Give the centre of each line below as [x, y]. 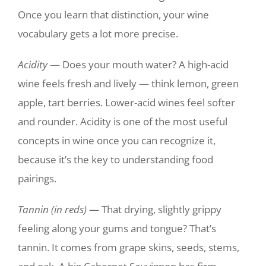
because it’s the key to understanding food [115, 159]
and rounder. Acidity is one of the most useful [123, 121]
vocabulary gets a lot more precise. [98, 34]
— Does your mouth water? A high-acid [138, 64]
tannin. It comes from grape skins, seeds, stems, [129, 247]
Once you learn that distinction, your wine [113, 15]
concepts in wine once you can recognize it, [117, 140]
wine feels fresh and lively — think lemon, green [128, 83]
